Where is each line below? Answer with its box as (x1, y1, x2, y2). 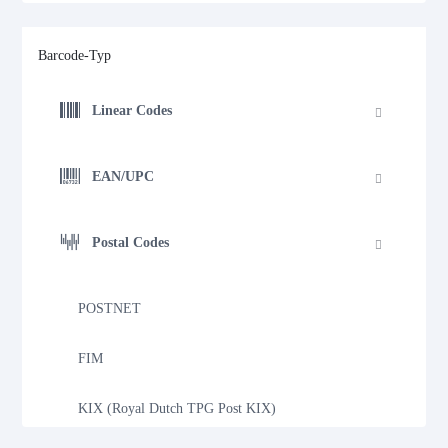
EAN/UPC (92, 168, 155, 184)
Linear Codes (92, 102, 173, 118)
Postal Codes (92, 234, 170, 250)
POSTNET (78, 300, 142, 316)
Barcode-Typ (38, 48, 112, 64)
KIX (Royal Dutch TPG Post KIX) (78, 400, 277, 416)
